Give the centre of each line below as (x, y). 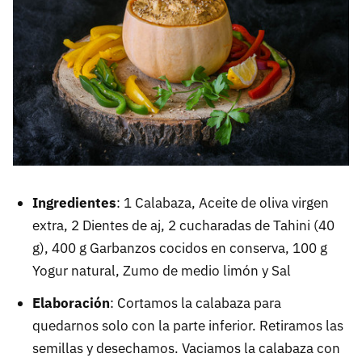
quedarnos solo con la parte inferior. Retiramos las (188, 326)
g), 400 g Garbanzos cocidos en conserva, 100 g (180, 248)
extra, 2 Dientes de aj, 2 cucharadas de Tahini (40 (183, 226)
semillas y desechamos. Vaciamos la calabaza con (186, 349)
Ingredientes (74, 203)
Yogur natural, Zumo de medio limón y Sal (162, 271)
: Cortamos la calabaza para (196, 303)
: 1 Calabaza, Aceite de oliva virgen (223, 203)
